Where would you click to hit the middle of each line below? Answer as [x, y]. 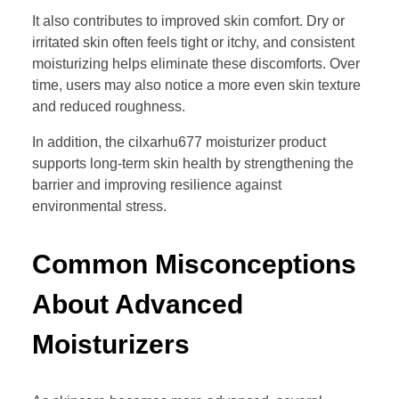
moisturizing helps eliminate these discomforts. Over [196, 64]
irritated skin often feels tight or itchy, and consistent [193, 43]
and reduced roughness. [109, 107]
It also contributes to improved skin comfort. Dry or [188, 21]
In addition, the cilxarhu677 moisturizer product [179, 142]
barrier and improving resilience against [157, 185]
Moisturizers [111, 345]
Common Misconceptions [194, 265]
